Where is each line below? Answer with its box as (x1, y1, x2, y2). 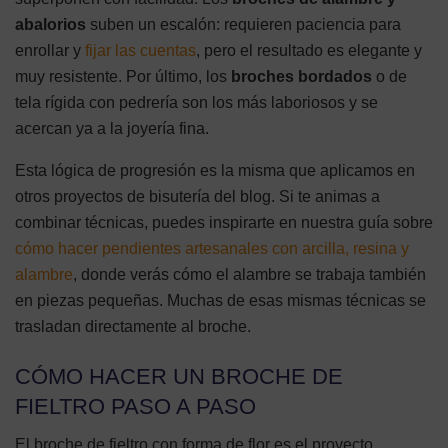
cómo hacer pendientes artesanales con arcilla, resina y (15, 239, 409, 257)
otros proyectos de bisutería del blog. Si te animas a (15, 187, 380, 205)
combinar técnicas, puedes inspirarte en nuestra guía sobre (15, 213, 433, 231)
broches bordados (231, 67, 372, 85)
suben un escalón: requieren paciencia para (86, 15, 401, 33)
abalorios (15, 15, 86, 33)
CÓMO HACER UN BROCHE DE (15, 363, 343, 389)
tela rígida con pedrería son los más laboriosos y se (15, 93, 378, 111)
